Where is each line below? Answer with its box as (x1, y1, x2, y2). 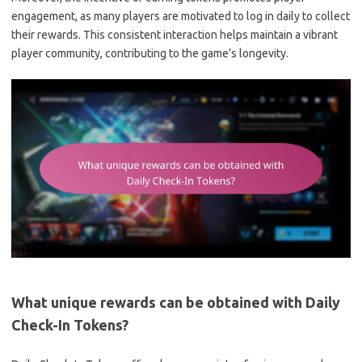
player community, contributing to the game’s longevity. (11, 47, 288, 60)
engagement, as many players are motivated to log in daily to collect (11, 10, 350, 23)
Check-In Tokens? (11, 316, 128, 333)
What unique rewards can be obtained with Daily (11, 293, 340, 310)
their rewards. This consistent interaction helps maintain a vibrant (11, 28, 338, 41)
